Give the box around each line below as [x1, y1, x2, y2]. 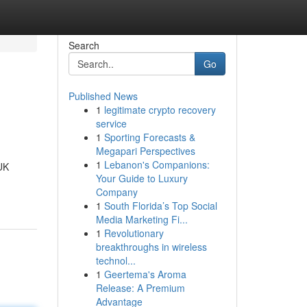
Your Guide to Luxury [95, 171, 188, 185]
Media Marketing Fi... [95, 212, 188, 226]
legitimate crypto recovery [103, 103, 216, 116]
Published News [68, 89, 138, 103]
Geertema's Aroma [103, 267, 186, 281]
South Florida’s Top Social [103, 199, 217, 212]
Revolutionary [103, 226, 164, 240]
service [95, 116, 127, 130]
